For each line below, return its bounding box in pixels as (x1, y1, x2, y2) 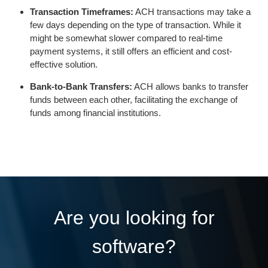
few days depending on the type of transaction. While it (30, 20, 241, 30)
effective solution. (30, 59, 98, 69)
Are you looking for (53, 207, 215, 229)
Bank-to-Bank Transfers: (30, 81, 132, 92)
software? (92, 236, 176, 257)
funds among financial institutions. (30, 108, 161, 118)
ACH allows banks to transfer (132, 81, 248, 92)
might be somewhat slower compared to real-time (30, 33, 223, 43)
